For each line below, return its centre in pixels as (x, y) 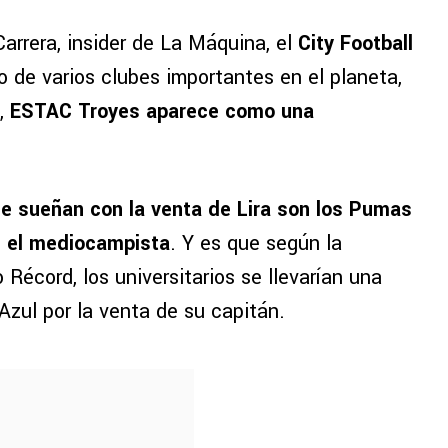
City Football (355, 44)
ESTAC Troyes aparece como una (162, 112)
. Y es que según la (256, 244)
